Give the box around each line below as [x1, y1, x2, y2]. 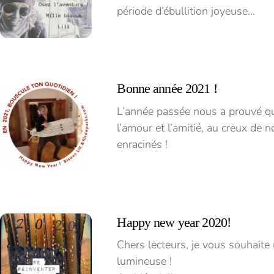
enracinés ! [117, 137, 168, 152]
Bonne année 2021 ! [117, 81, 217, 97]
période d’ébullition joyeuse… [117, 3, 256, 18]
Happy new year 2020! [117, 215, 231, 230]
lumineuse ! [117, 254, 172, 269]
